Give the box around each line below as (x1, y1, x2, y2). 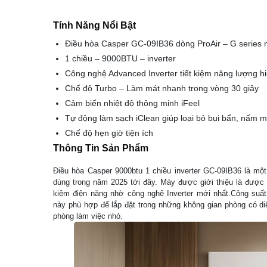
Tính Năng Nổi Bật (53, 20, 136, 30)
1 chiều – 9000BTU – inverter (65, 53, 176, 63)
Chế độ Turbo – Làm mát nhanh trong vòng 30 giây (65, 83, 259, 93)
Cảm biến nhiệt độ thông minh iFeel (65, 98, 200, 108)
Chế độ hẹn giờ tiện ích (65, 128, 153, 138)
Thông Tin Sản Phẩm (53, 142, 148, 153)
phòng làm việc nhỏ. (53, 211, 123, 221)
